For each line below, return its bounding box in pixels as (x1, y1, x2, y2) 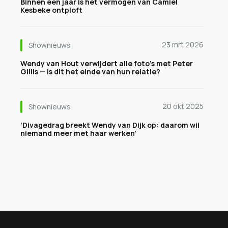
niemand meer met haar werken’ (20, 128, 136, 138)
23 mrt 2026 (162, 40, 204, 49)
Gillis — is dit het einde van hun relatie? (20, 67, 160, 76)
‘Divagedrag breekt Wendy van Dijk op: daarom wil (20, 120, 199, 130)
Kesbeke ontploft (20, 5, 82, 15)
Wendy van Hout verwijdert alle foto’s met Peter (20, 59, 193, 68)
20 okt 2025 (162, 101, 204, 111)
